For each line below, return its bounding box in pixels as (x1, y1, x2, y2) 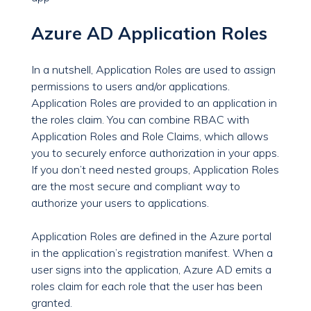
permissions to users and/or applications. (31, 79, 230, 94)
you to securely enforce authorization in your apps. (31, 146, 279, 160)
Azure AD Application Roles (31, 22, 267, 44)
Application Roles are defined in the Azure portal (31, 229, 271, 244)
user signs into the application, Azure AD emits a (31, 262, 271, 277)
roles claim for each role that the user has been (31, 279, 262, 294)
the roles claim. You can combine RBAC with (31, 112, 249, 127)
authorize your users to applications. (31, 196, 209, 210)
